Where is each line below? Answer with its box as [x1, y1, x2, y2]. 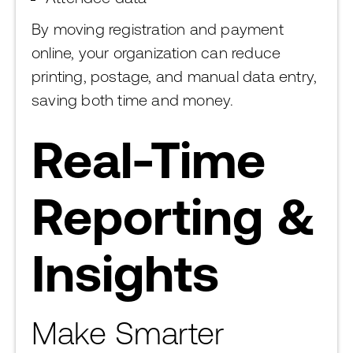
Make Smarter [32, 315, 224, 351]
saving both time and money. [32, 91, 234, 109]
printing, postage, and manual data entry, [32, 67, 318, 85]
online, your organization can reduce [32, 43, 281, 61]
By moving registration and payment [32, 20, 284, 38]
